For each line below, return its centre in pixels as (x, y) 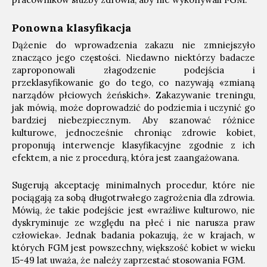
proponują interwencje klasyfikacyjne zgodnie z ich (133, 145)
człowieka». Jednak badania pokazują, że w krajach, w (133, 235)
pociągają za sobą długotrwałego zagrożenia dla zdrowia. (133, 197)
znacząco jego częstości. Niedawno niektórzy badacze (133, 57)
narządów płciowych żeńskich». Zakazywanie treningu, (133, 95)
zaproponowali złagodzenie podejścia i (133, 70)
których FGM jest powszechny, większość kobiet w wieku (133, 247)
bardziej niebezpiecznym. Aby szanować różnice (133, 120)
